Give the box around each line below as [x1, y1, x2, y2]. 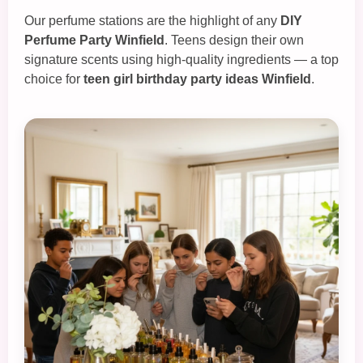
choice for [24, 71, 83, 86]
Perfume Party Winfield [24, 32, 164, 47]
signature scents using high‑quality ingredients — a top [24, 52, 339, 66]
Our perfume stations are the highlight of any [24, 13, 280, 28]
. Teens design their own [164, 32, 304, 47]
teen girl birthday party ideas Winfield [83, 71, 311, 86]
